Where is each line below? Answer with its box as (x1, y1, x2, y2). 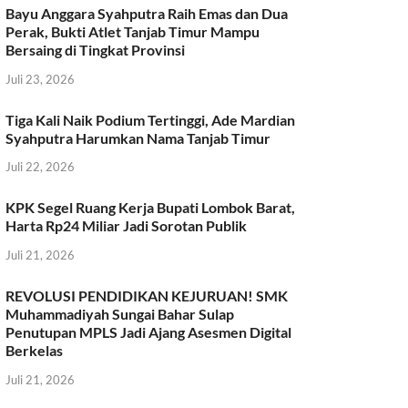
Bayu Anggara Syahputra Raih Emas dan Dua (5, 4, 289, 22)
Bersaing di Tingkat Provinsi (5, 40, 186, 58)
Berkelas (5, 342, 64, 360)
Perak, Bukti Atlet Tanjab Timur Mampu (5, 22, 260, 40)
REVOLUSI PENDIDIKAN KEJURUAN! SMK (5, 287, 289, 305)
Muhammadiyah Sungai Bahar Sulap (5, 305, 235, 323)
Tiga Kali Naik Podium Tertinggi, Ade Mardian (5, 110, 296, 128)
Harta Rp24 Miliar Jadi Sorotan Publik (5, 217, 248, 235)
